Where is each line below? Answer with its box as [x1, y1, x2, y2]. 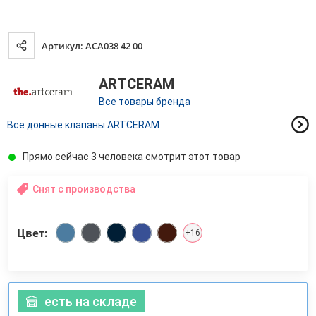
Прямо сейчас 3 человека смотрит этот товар [23, 151, 241, 163]
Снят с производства [32, 183, 135, 195]
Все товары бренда [99, 95, 190, 107]
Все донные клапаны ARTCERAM [7, 119, 159, 130]
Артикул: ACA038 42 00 [42, 39, 142, 52]
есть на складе [44, 293, 137, 309]
